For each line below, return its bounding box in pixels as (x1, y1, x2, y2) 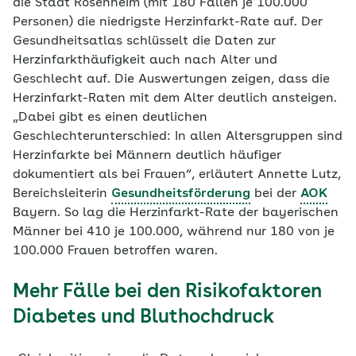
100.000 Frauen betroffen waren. (13, 245, 222, 257)
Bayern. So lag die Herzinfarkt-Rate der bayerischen (13, 207, 339, 219)
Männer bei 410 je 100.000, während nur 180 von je (13, 226, 335, 238)
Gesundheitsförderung (111, 188, 250, 200)
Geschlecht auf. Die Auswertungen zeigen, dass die (13, 73, 330, 86)
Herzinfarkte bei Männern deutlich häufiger (13, 149, 281, 162)
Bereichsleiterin (13, 188, 111, 200)
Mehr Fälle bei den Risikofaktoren (13, 283, 322, 302)
